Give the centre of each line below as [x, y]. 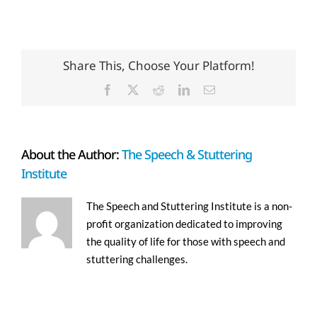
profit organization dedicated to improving [184, 223]
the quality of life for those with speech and [186, 241]
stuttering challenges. [137, 259]
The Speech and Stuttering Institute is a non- [189, 206]
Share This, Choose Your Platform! [158, 66]
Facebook [134, 89]
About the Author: [71, 154]
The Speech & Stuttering [187, 154]
